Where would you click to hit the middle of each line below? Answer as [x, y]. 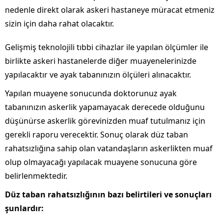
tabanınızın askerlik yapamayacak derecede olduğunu [105, 107]
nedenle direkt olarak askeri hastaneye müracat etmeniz [110, 10]
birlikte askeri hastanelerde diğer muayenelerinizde [101, 61]
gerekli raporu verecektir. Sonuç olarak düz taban [96, 135]
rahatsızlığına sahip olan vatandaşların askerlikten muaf [109, 149]
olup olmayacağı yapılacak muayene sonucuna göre [101, 162]
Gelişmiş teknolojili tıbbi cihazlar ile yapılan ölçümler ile [107, 47]
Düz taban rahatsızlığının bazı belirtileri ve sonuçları [108, 195]
